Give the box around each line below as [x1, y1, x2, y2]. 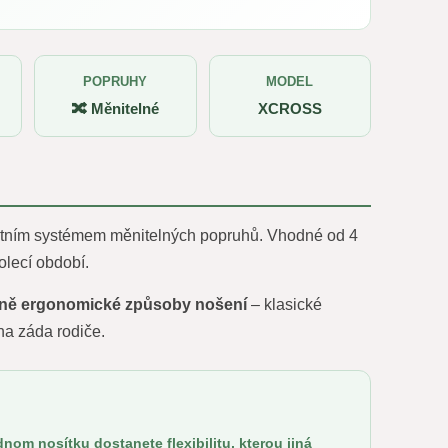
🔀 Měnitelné [71, 100, 159, 117]
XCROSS [257, 100, 322, 117]
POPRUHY [83, 74, 148, 89]
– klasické [246, 296, 322, 313]
